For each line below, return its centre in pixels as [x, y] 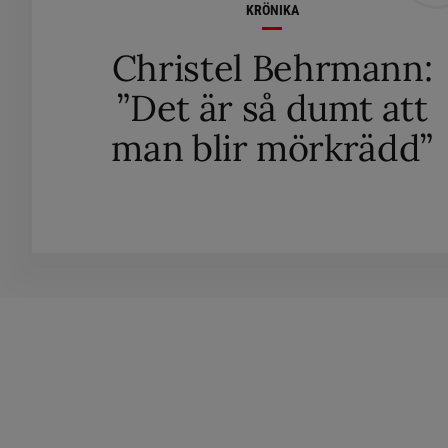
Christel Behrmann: [272, 67]
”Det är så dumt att [272, 107]
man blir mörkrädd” [272, 147]
